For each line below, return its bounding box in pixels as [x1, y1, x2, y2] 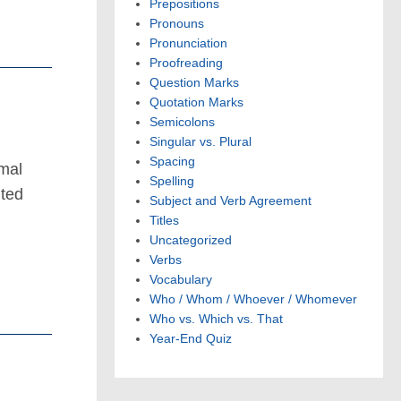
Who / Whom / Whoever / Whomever [149, 292, 357, 307]
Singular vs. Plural [149, 134, 252, 149]
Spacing [149, 154, 195, 169]
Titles [149, 213, 179, 228]
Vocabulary [149, 272, 212, 287]
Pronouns [149, 16, 204, 31]
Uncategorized [149, 233, 232, 248]
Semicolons [149, 115, 215, 130]
